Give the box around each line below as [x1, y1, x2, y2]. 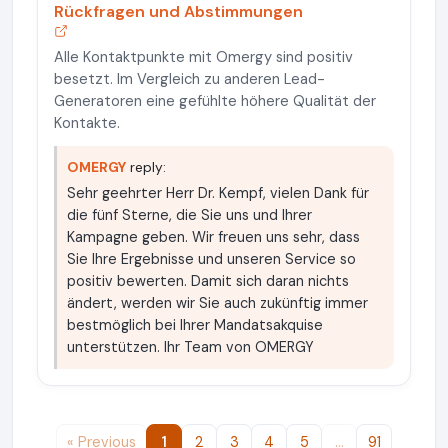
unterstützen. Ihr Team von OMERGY [67, 338, 314, 356]
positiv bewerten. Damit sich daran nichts [67, 272, 349, 290]
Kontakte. [54, 113, 120, 133]
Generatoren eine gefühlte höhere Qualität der [54, 91, 376, 111]
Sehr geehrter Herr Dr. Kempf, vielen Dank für [67, 184, 369, 202]
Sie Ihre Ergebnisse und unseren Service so [67, 250, 356, 268]
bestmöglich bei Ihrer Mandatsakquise [67, 316, 323, 334]
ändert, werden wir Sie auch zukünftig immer [67, 294, 368, 312]
